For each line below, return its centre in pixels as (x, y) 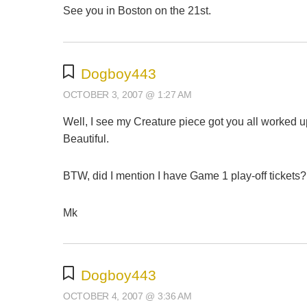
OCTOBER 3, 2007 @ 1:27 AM (127, 95)
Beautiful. (86, 139)
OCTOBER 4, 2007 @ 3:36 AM (127, 296)
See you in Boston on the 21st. (137, 11)
